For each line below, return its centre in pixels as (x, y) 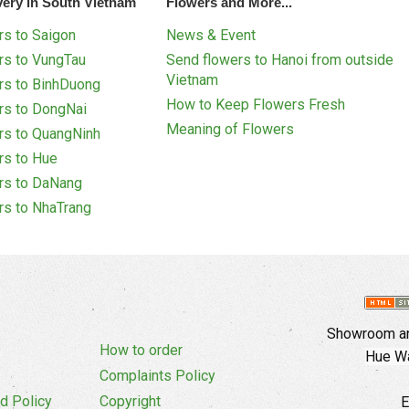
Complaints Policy (157, 376)
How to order (141, 351)
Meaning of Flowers (231, 130)
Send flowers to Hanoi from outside (280, 60)
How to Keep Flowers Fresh (256, 105)
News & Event (211, 36)
